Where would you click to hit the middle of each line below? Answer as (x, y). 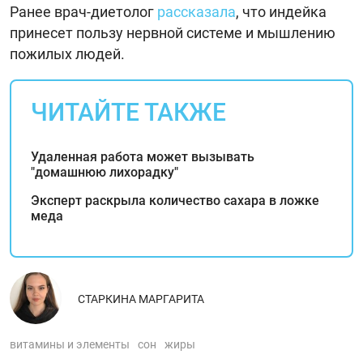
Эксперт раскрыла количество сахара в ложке (175, 201)
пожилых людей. (67, 54)
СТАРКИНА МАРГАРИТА (141, 299)
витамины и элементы (70, 345)
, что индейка (281, 12)
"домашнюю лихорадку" (105, 173)
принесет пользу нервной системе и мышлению (173, 33)
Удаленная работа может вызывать (143, 157)
